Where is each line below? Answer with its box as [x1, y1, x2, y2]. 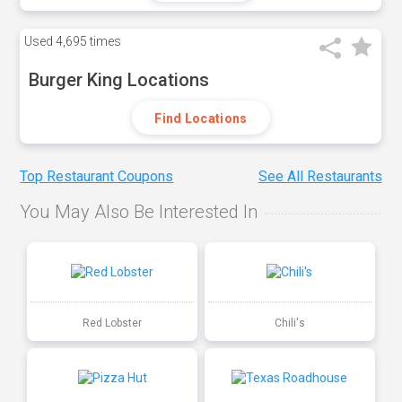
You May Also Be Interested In [20, 201, 258, 223]
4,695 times [53, 34, 122, 48]
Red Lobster [83, 316, 143, 329]
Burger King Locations [29, 69, 210, 91]
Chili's [274, 316, 305, 329]
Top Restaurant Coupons [20, 168, 174, 186]
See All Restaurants [258, 168, 382, 186]
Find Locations [154, 111, 248, 126]
